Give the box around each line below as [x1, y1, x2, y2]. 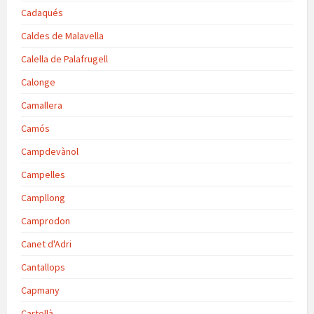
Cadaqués [21, 6, 63, 20]
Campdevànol [21, 145, 78, 158]
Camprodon [21, 214, 70, 228]
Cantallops [21, 261, 65, 274]
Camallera [21, 99, 62, 112]
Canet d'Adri [21, 238, 71, 251]
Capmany [21, 284, 60, 297]
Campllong [21, 191, 65, 205]
